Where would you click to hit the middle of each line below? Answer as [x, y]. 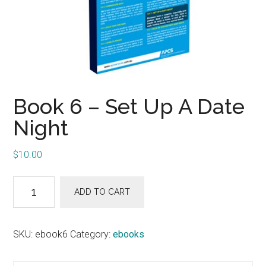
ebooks [129, 234]
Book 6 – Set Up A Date [129, 106]
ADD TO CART [102, 191]
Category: [92, 234]
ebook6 [52, 234]
